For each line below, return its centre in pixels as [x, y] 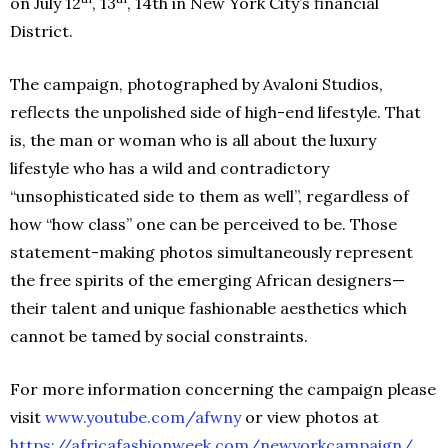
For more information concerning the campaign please [223, 388]
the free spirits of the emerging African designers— [207, 279]
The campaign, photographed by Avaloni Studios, [196, 83]
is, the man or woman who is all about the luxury [193, 139]
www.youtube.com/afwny [141, 416]
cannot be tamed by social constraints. [159, 335]
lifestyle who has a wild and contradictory [169, 167]
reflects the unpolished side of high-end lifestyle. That [215, 111]
